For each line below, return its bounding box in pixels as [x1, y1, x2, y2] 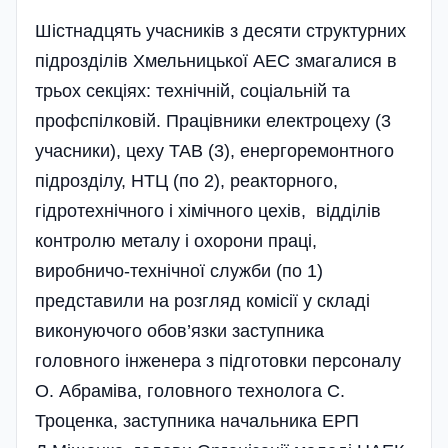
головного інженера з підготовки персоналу [35, 350, 406, 371]
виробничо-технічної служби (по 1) [35, 260, 323, 281]
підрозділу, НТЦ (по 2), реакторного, [35, 170, 338, 191]
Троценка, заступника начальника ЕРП [35, 410, 359, 431]
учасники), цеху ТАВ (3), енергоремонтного [35, 140, 394, 161]
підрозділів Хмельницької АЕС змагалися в [35, 50, 397, 71]
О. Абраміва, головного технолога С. [35, 380, 345, 401]
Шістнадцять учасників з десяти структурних [35, 20, 406, 41]
